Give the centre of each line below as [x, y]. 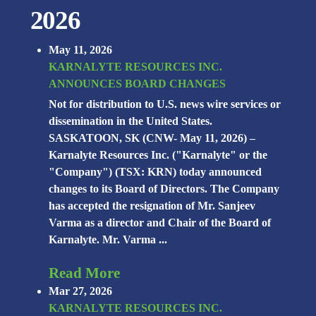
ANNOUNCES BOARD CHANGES [138, 84]
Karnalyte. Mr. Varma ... [108, 240]
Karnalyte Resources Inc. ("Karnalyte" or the [158, 155]
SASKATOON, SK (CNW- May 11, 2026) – [152, 138]
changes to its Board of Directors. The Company [164, 189]
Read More [85, 273]
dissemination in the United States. [131, 121]
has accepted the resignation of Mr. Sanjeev [152, 206]
